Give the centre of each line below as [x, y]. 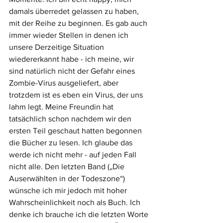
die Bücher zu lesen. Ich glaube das [72, 143]
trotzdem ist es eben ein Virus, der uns [77, 95]
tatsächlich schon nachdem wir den [71, 119]
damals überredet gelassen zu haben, [75, 11]
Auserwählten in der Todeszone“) [68, 179]
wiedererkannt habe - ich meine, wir [72, 59]
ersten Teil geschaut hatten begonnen [76, 131]
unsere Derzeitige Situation [57, 47]
